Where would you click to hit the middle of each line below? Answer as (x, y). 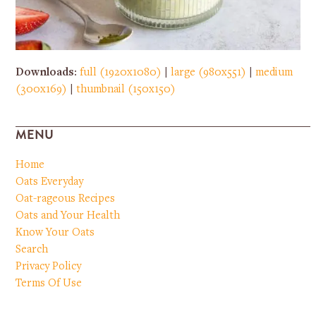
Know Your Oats (55, 232)
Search (32, 249)
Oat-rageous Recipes (66, 199)
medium (274, 72)
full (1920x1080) (121, 72)
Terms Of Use (49, 283)
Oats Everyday (50, 182)
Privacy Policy (49, 266)
